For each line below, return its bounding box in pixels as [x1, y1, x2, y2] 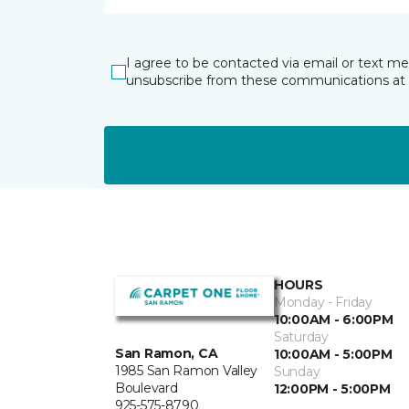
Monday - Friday [274, 294, 372, 310]
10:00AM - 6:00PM [274, 311, 393, 328]
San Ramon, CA [115, 345, 218, 362]
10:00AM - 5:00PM [274, 346, 393, 362]
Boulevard [115, 380, 178, 397]
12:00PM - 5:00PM [274, 381, 391, 397]
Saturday [274, 329, 329, 345]
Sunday [274, 363, 320, 380]
